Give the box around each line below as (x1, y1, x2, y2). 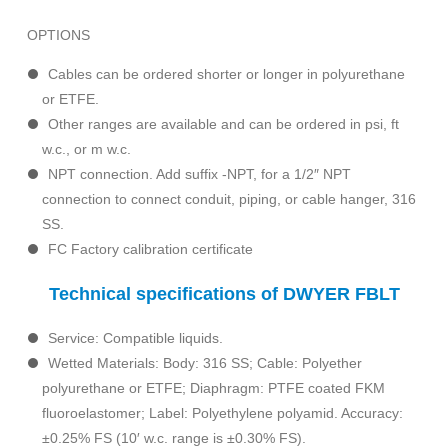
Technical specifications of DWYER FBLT (48, 284, 400, 304)
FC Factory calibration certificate (48, 241, 253, 257)
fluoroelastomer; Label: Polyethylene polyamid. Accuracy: (42, 405, 403, 421)
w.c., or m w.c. (42, 141, 131, 157)
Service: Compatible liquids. (48, 330, 223, 346)
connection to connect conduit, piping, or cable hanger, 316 (42, 191, 416, 207)
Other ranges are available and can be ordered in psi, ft (48, 116, 399, 132)
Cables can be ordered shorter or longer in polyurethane (48, 66, 405, 82)
